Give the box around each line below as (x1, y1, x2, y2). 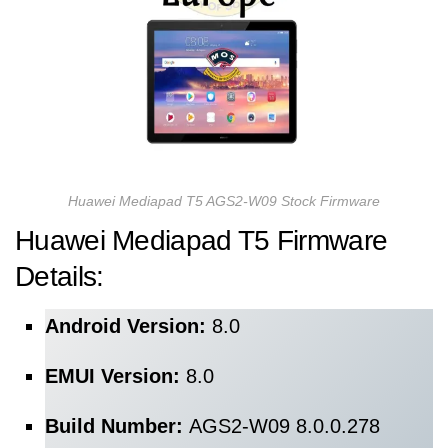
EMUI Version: (45, 365, 186, 387)
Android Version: (45, 315, 212, 337)
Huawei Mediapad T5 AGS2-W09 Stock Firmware (68, 194, 380, 209)
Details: (15, 261, 104, 292)
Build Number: (45, 415, 189, 437)
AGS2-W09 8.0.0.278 (189, 415, 380, 437)
